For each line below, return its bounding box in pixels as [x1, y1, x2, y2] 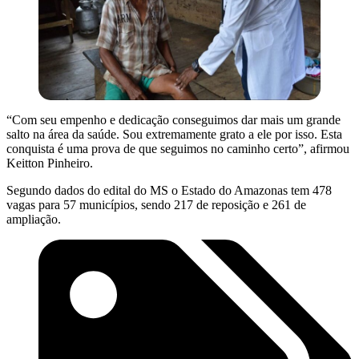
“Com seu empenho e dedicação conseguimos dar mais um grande [6, 113, 341, 127]
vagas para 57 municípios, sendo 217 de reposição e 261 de [6, 198, 306, 212]
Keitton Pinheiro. [6, 156, 93, 171]
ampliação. [6, 212, 61, 227]
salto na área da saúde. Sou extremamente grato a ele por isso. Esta [6, 127, 342, 142]
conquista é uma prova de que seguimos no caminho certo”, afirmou [6, 142, 349, 156]
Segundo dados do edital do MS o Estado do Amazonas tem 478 [6, 184, 332, 198]
